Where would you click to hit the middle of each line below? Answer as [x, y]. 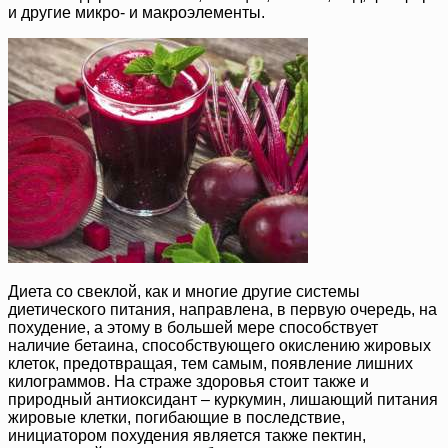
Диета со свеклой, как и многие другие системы [184, 292]
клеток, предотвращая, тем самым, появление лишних [210, 364]
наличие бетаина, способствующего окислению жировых [219, 346]
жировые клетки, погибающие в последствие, [176, 418]
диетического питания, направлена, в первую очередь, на [222, 310]
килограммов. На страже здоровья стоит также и [188, 382]
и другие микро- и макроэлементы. [136, 13]
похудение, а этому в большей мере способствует [193, 328]
